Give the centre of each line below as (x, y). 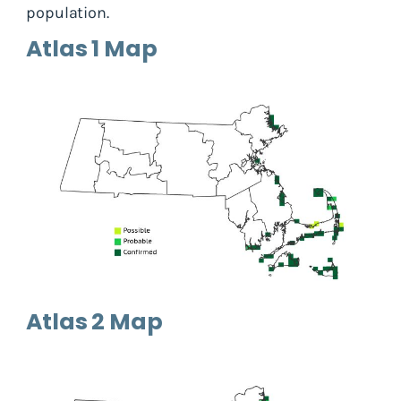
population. (68, 12)
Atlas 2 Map (94, 321)
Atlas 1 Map (92, 48)
